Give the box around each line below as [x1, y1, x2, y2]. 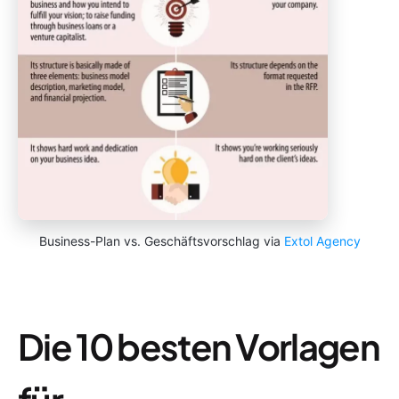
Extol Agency [283, 232, 361, 248]
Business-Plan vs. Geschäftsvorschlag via [38, 232, 284, 248]
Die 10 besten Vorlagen [18, 322, 380, 369]
